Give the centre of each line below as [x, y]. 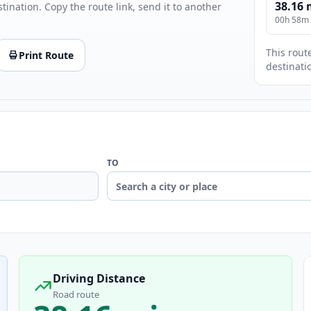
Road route [76, 295]
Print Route [46, 55]
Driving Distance [99, 279]
